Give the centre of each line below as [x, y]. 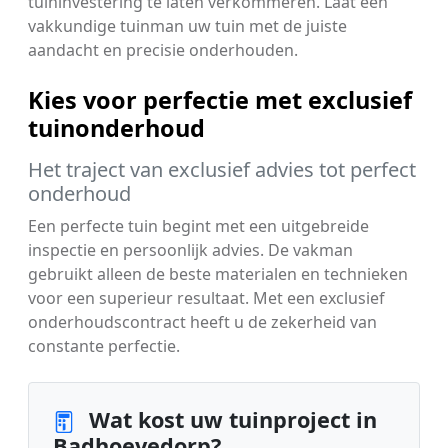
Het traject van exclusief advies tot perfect [222, 170]
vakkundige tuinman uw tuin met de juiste [187, 26]
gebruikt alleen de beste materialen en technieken [218, 274]
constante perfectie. [104, 346]
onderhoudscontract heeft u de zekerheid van [202, 322]
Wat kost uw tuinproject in [230, 420]
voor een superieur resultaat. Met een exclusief [206, 298]
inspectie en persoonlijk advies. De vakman [190, 250]
